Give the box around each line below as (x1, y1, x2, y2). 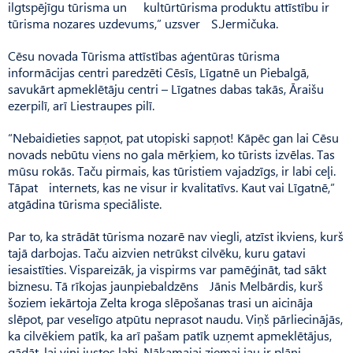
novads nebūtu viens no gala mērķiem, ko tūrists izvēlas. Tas (8, 145, 335, 162)
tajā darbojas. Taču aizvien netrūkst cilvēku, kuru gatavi (8, 243, 306, 261)
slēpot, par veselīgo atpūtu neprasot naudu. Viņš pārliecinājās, (8, 310, 343, 327)
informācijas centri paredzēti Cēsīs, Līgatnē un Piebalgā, (8, 63, 309, 80)
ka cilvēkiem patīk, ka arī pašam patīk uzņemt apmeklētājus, (8, 326, 332, 344)
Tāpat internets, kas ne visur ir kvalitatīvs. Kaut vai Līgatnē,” (8, 178, 335, 195)
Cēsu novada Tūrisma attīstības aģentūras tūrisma (8, 46, 280, 64)
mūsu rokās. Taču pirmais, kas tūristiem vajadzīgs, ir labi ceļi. (8, 162, 336, 179)
